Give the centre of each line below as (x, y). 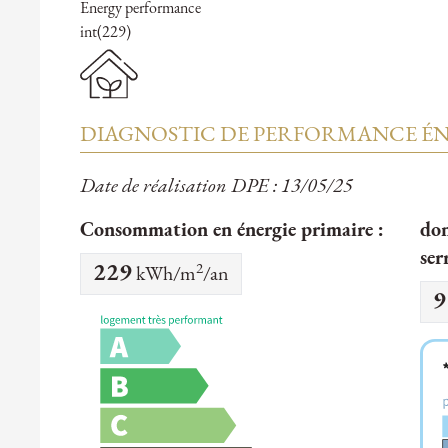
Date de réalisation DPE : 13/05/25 (216, 187)
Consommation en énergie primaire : (232, 231)
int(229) (105, 33)
